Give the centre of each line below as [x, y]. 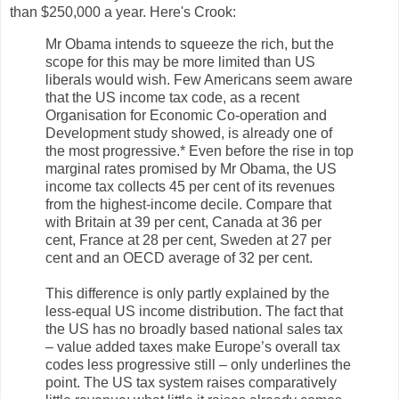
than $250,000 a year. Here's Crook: [123, 12]
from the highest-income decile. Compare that [188, 204]
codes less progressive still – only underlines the [198, 364]
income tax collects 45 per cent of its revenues [190, 186]
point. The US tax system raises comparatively [191, 382]
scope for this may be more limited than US [180, 61]
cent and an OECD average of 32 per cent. [179, 257]
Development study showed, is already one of [189, 133]
